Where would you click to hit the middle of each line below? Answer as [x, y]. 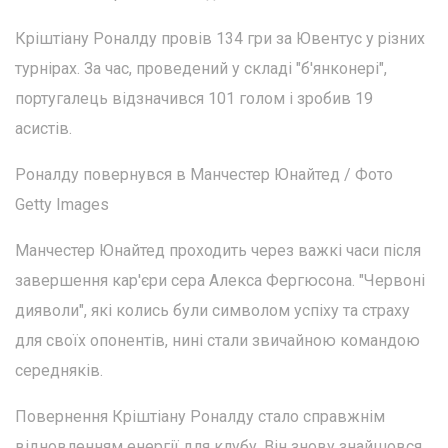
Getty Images [62, 205]
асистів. [43, 129]
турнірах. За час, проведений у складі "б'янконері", [201, 69]
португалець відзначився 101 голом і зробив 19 [194, 99]
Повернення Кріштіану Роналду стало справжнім [200, 417]
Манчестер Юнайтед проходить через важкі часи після [218, 251]
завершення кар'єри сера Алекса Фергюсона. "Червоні [220, 281]
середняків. [59, 371]
